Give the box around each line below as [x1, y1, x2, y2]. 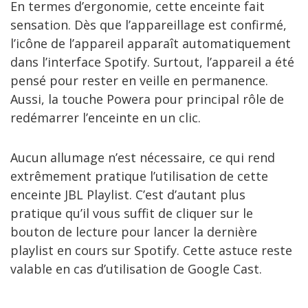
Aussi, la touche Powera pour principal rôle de [10, 90, 284, 107]
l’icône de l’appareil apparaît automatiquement [10, 34, 291, 52]
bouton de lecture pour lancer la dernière [10, 223, 257, 240]
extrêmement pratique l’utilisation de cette [10, 167, 268, 184]
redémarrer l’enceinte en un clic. [10, 109, 201, 126]
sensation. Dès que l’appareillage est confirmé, [10, 16, 287, 33]
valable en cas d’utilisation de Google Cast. [10, 260, 262, 277]
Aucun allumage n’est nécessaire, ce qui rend [10, 148, 275, 166]
